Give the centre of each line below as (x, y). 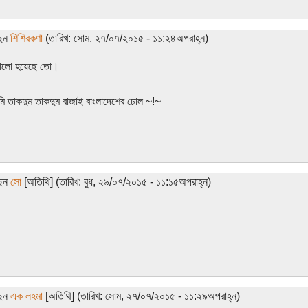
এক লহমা (26, 296)
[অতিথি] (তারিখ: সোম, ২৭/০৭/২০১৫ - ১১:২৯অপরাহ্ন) (141, 296)
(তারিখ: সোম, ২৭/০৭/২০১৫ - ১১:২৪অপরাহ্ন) (125, 38)
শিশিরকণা (26, 38)
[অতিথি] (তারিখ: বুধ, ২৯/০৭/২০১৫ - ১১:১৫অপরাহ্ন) (116, 181)
